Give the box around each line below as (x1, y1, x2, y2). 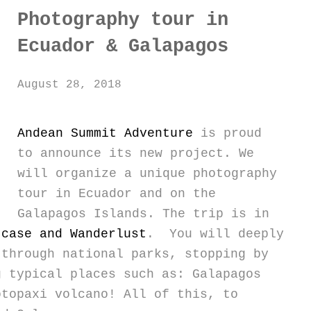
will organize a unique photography (17, 166, 277, 180)
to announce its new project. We (17, 146, 254, 160)
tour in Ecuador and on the (17, 186, 216, 201)
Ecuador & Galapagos (17, 35, 228, 57)
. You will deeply (146, 226, 284, 241)
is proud (193, 126, 262, 140)
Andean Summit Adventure (17, 126, 193, 140)
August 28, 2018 (17, 78, 121, 91)
